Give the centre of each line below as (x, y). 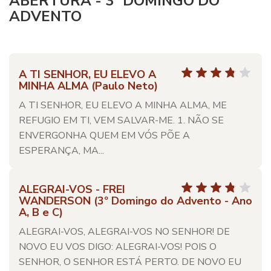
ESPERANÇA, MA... (61, 151)
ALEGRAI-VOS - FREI (72, 189)
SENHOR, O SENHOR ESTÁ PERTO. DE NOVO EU (130, 262)
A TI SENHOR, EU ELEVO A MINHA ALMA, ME (123, 105)
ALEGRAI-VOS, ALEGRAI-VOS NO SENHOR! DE (124, 232)
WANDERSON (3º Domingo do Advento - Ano (135, 201)
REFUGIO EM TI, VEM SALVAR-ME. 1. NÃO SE (121, 120)
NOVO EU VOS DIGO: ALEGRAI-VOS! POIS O (118, 247)
